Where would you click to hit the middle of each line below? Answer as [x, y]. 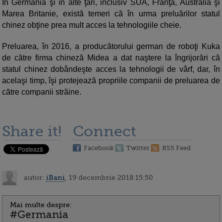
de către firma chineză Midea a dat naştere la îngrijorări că [111, 58]
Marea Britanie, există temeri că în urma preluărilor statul [111, 14]
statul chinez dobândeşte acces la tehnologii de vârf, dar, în [111, 69]
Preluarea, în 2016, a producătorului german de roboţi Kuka [111, 47]
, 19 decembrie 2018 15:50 [109, 177]
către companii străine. [42, 92]
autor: [34, 177]
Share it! [32, 132]
